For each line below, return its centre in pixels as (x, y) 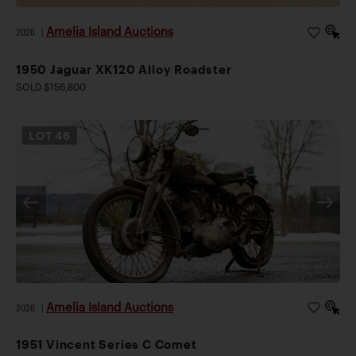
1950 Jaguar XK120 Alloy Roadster (124, 69)
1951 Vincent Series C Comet (106, 344)
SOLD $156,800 (51, 86)
